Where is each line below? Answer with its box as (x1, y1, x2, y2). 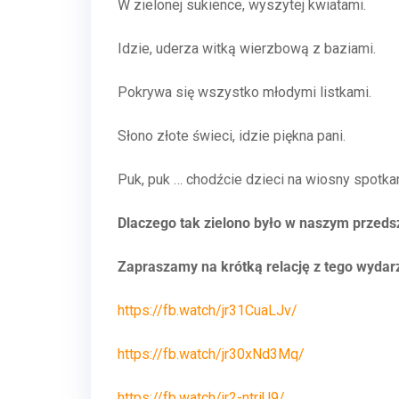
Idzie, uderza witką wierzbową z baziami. (118, 40, 376, 57)
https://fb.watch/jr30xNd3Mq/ (118, 346, 305, 362)
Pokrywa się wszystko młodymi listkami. (118, 84, 371, 101)
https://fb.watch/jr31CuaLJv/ (118, 302, 297, 319)
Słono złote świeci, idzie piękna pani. (118, 127, 346, 144)
